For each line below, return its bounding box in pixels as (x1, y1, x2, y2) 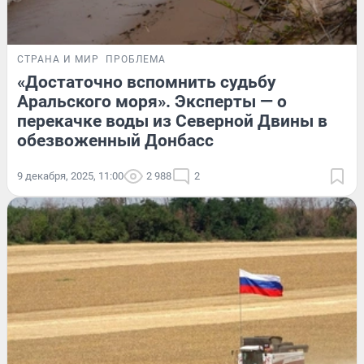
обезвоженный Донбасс (17, 130, 214, 150)
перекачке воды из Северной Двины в (17, 110, 327, 131)
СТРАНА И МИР (17, 53, 99, 65)
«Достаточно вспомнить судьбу (17, 71, 276, 92)
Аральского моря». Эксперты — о (17, 91, 287, 111)
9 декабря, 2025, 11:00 (17, 169, 123, 182)
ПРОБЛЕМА (106, 53, 166, 65)
